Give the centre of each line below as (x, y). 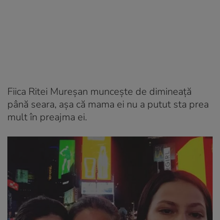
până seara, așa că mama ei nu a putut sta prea (108, 104)
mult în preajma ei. (47, 117)
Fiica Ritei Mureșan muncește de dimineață (99, 91)
